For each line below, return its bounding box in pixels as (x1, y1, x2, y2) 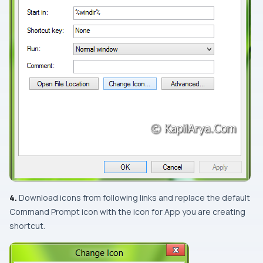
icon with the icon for (80, 206, 164, 218)
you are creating (180, 206, 245, 218)
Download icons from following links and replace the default (17, 192, 250, 204)
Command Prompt (9, 206, 80, 218)
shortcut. (9, 220, 45, 232)
